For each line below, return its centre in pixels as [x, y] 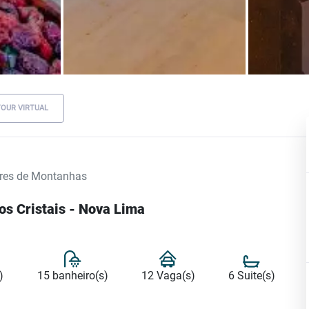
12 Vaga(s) [168, 275]
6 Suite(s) [251, 275]
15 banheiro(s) [72, 275]
